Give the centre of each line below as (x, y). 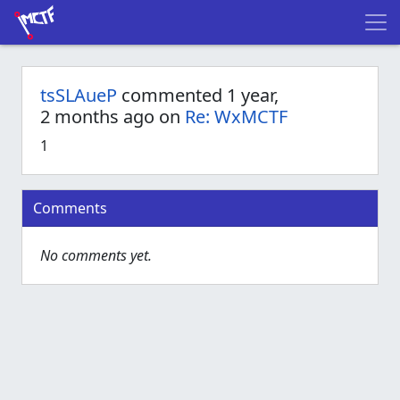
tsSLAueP (79, 95)
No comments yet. (96, 255)
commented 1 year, (198, 95)
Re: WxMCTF (236, 117)
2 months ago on (112, 117)
